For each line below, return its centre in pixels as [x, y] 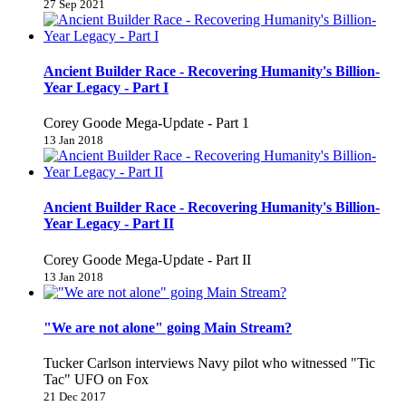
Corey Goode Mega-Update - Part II [147, 259]
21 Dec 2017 [75, 397]
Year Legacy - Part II [109, 224]
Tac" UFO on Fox [96, 380]
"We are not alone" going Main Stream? [168, 327]
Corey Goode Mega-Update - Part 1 [146, 123]
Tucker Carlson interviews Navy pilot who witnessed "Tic [209, 363]
